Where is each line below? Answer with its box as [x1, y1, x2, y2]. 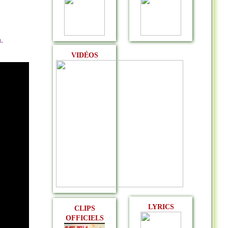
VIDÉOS [71, 51, 98, 59]
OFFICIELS [65, 214, 104, 222]
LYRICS [148, 203, 174, 211]
